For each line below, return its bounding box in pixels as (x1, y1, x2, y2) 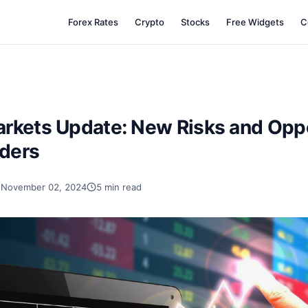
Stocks (181, 16, 210, 27)
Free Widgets (226, 16, 285, 27)
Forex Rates (68, 16, 119, 27)
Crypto (135, 16, 165, 27)
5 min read (96, 181, 142, 192)
